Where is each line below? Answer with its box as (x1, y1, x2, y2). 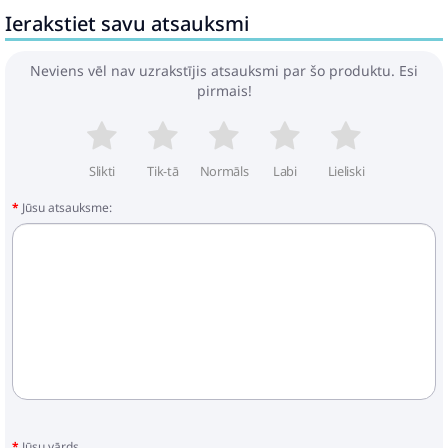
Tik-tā (147, 162, 179, 180)
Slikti (88, 162, 116, 180)
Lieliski (327, 162, 365, 180)
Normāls (199, 162, 249, 180)
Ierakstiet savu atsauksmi (5, 10, 249, 37)
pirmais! (196, 81, 252, 100)
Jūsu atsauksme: (22, 199, 112, 216)
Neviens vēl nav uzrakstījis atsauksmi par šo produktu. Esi (30, 61, 418, 80)
